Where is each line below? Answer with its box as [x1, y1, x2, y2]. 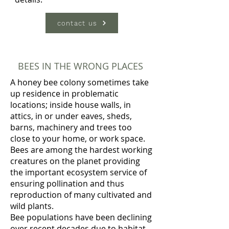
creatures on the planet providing [10, 155, 140, 167]
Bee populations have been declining [10, 212, 152, 223]
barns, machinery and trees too [10, 122, 132, 133]
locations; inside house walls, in [10, 99, 131, 110]
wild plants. [10, 200, 56, 212]
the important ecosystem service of [10, 167, 147, 178]
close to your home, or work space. [10, 133, 147, 144]
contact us [57, 19, 98, 27]
